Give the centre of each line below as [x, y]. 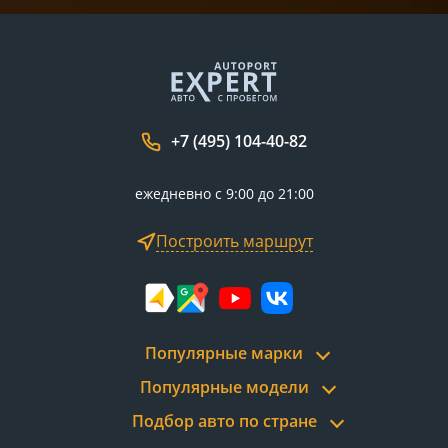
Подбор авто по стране [224, 421]
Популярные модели [224, 387]
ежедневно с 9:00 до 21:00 [224, 194]
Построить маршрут [234, 241]
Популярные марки [224, 353]
